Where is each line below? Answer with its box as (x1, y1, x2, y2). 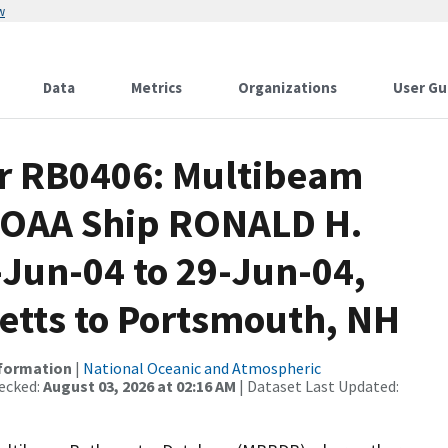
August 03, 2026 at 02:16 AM (43, 376, 236, 396)
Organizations (238, 78, 337, 97)
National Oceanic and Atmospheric (83, 358, 321, 378)
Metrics (131, 78, 182, 97)
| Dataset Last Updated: (236, 376, 399, 396)
